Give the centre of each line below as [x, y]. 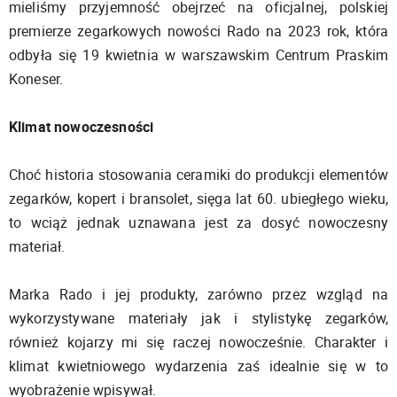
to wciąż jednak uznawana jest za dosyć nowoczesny [198, 222]
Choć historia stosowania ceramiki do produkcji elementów [198, 175]
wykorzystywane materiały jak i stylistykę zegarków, [198, 318]
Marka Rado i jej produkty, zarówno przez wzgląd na [198, 294]
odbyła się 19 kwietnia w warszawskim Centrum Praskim [198, 55]
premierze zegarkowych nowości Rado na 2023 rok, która [198, 31]
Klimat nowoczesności [82, 127]
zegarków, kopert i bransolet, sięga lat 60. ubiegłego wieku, [198, 198]
